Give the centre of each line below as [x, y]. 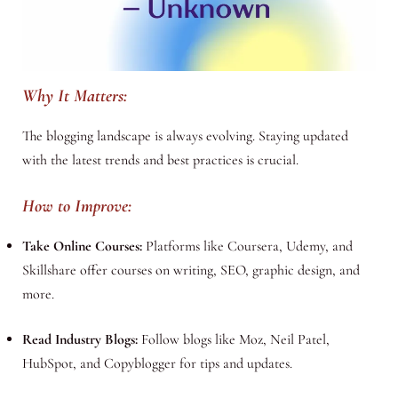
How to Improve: [76, 206]
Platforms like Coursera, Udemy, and [247, 246]
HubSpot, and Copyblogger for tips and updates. [157, 363]
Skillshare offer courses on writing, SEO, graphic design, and [191, 270]
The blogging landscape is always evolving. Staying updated [185, 136]
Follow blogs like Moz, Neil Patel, [233, 339]
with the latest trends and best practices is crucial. [160, 160]
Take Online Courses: [82, 246]
